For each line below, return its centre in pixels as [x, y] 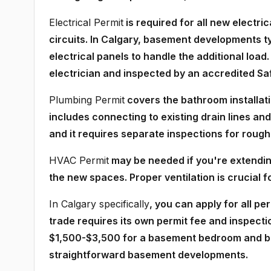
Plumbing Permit [87, 100]
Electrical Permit [86, 22]
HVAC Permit [79, 160]
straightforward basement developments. [149, 255]
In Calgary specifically [99, 204]
